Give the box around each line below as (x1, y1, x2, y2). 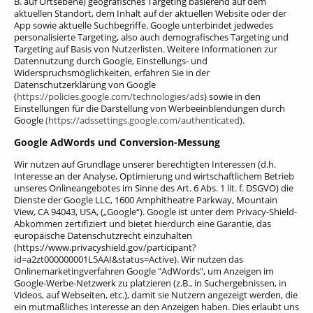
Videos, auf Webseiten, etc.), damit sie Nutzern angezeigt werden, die (14, 288, 298, 301)
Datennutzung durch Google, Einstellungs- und (14, 54, 208, 67)
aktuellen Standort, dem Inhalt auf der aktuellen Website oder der (14, 6, 286, 20)
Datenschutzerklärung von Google (14, 78, 156, 91)
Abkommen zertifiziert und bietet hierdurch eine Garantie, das (14, 217, 271, 230)
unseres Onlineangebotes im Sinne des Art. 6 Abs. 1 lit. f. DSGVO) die (14, 181, 293, 194)
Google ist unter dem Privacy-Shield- (145, 205, 297, 218)
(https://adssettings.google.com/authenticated (45, 113, 240, 126)
